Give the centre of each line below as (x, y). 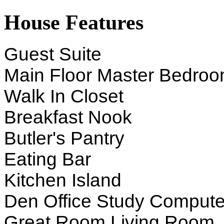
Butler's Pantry (64, 138)
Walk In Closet (64, 96)
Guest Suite (53, 54)
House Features (74, 22)
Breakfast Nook (68, 117)
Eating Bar (47, 159)
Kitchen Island (63, 180)
